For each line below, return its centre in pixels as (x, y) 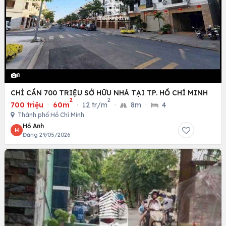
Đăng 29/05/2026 (46, 135)
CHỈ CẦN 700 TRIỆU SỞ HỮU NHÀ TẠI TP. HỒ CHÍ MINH (109, 93)
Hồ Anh (33, 126)
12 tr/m (95, 105)
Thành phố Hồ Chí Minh (50, 115)
